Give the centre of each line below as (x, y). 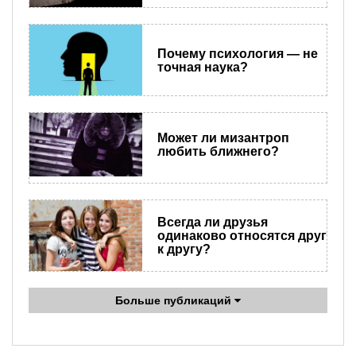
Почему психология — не (237, 53)
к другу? (184, 250)
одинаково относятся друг (242, 236)
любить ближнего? (218, 152)
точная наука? (202, 67)
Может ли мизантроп (223, 138)
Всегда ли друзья (212, 222)
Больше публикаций (175, 301)
